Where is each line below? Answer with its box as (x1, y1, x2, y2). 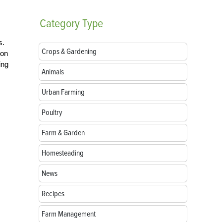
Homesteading (42, 148, 84, 158)
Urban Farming (42, 87, 85, 97)
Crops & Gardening (42, 47, 97, 56)
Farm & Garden (42, 128, 85, 138)
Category (40, 16, 80, 31)
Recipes (42, 189, 64, 199)
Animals (42, 67, 64, 77)
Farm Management (42, 209, 96, 219)
